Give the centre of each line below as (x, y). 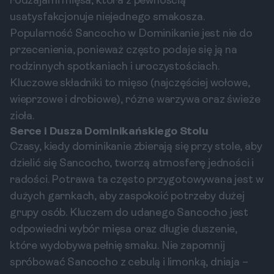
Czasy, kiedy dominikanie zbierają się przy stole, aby (136, 147)
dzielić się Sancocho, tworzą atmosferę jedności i (132, 164)
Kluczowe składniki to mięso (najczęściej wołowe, (130, 83)
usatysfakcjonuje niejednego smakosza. (107, 17)
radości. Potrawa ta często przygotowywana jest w (137, 180)
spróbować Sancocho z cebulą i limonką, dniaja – (129, 263)
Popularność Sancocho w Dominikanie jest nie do (131, 34)
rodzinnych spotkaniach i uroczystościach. (115, 67)
